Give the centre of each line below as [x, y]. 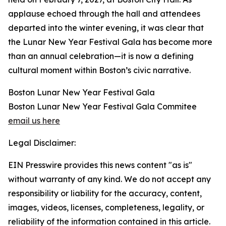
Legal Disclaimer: [42, 143]
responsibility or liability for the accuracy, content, [105, 193]
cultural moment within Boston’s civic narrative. [99, 70]
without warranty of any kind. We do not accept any [109, 179]
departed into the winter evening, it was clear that [106, 28]
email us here [34, 121]
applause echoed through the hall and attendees [104, 14]
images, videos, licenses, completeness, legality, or [106, 208]
